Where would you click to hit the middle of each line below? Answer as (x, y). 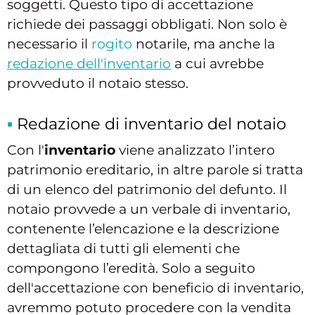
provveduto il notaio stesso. (98, 84)
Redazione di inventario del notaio (152, 124)
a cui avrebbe (217, 64)
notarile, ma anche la (204, 44)
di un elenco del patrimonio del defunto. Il (147, 190)
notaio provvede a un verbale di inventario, (149, 210)
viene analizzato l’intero (195, 150)
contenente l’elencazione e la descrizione (143, 229)
